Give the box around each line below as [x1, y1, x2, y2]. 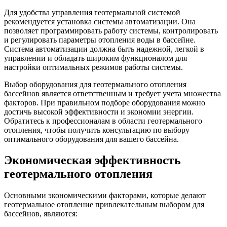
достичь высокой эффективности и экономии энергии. [4, 107, 194, 116]
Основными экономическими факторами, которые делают [4, 191, 206, 200]
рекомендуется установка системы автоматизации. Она [4, 17, 196, 26]
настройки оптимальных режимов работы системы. [4, 62, 183, 71]
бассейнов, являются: [4, 209, 78, 218]
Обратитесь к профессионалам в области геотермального [4, 116, 202, 125]
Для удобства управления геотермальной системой [4, 8, 180, 17]
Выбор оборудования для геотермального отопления [4, 80, 186, 89]
